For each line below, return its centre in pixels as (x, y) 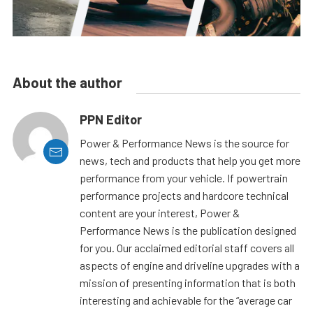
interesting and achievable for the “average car (186, 300)
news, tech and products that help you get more (190, 161)
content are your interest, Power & (160, 213)
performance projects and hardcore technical (184, 196)
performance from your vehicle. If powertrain (184, 178)
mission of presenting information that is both (188, 283)
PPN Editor (111, 120)
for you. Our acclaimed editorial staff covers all (187, 248)
